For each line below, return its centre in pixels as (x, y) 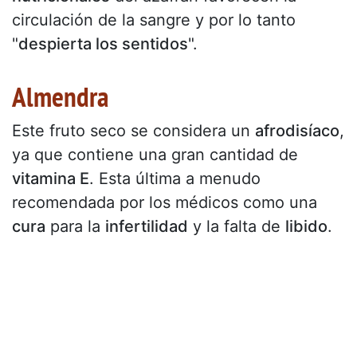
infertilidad (147, 226)
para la (75, 226)
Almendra (60, 96)
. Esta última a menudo (175, 178)
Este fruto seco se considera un (133, 130)
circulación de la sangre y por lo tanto (154, 20)
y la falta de (237, 226)
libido (306, 226)
